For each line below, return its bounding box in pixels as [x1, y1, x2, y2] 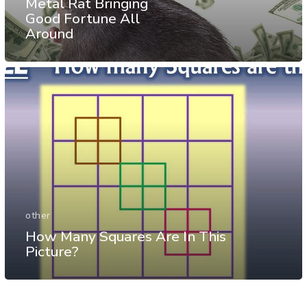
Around [25, 23, 73, 43]
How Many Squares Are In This [25, 227, 226, 247]
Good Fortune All [25, 8, 140, 28]
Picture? [25, 242, 78, 262]
